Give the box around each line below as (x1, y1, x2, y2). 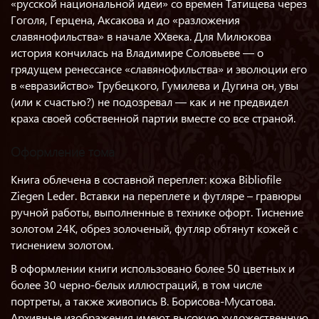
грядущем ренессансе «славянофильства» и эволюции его (11, 61, 307, 76)
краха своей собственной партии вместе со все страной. (11, 110, 296, 125)
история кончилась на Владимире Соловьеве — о (11, 45, 263, 60)
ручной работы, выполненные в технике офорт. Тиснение (11, 204, 303, 219)
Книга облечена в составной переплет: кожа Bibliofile (11, 172, 281, 187)
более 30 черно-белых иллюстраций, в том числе (11, 277, 262, 292)
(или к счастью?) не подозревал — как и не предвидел (11, 94, 288, 109)
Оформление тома (11, 143, 115, 160)
